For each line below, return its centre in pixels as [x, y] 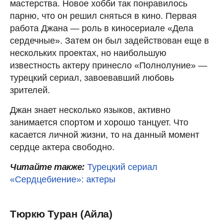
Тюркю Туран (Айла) [61, 214]
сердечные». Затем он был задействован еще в [110, 41]
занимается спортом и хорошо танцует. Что [99, 122]
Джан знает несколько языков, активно [90, 110]
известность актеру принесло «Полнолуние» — [109, 65]
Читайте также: [47, 167]
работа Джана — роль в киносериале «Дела [102, 28]
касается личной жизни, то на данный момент [105, 135]
